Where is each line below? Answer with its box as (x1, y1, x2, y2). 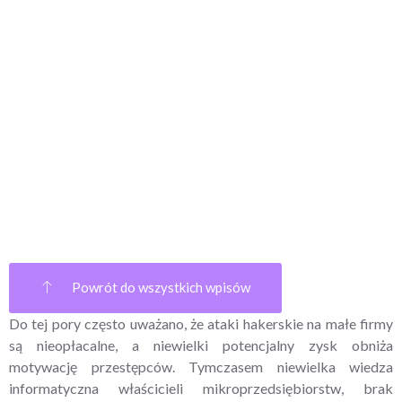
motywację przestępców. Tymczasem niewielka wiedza (9, 358, 393, 376)
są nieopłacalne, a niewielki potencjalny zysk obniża (9, 336, 393, 354)
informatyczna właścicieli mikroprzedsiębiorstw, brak (9, 380, 393, 398)
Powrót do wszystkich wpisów (72, 279, 250, 296)
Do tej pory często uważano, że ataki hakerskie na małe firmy (9, 315, 393, 333)
